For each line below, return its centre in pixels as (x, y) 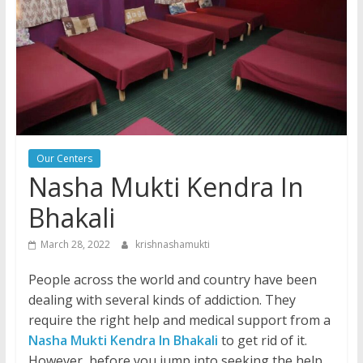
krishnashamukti (172, 245)
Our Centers (64, 159)
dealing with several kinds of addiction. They (162, 300)
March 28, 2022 (75, 245)
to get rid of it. (264, 341)
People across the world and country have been (172, 280)
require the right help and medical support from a (179, 320)
